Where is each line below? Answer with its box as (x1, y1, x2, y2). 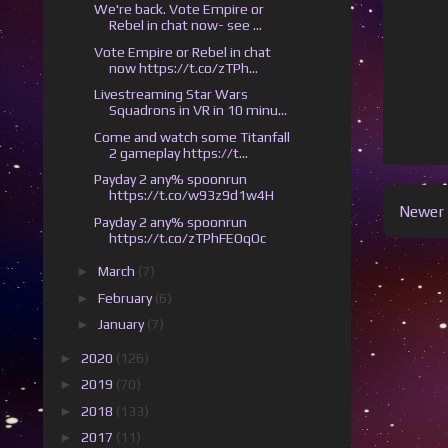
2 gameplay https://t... (108, 144, 248, 161)
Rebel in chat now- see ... (108, 17, 262, 34)
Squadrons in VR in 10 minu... (108, 102, 287, 119)
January (97, 316, 147, 333)
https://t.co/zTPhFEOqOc (108, 229, 266, 246)
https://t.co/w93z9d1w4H (108, 187, 274, 204)
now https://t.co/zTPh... (108, 59, 258, 76)
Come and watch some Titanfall (93, 128, 290, 145)
